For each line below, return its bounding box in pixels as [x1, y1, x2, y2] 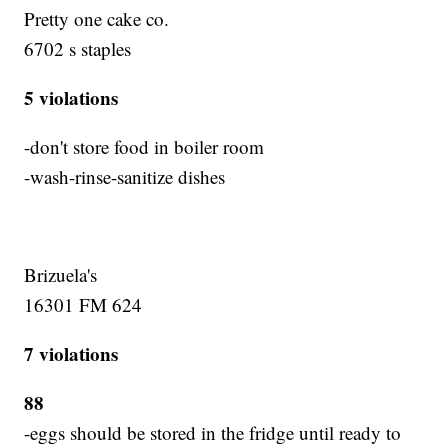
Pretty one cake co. [24, 6, 170, 32]
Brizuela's [24, 262, 98, 288]
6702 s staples [24, 36, 132, 62]
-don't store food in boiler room [24, 134, 265, 160]
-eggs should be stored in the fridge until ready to [24, 420, 402, 446]
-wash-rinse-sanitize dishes [24, 164, 226, 190]
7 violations [24, 340, 119, 368]
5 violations [24, 84, 119, 112]
